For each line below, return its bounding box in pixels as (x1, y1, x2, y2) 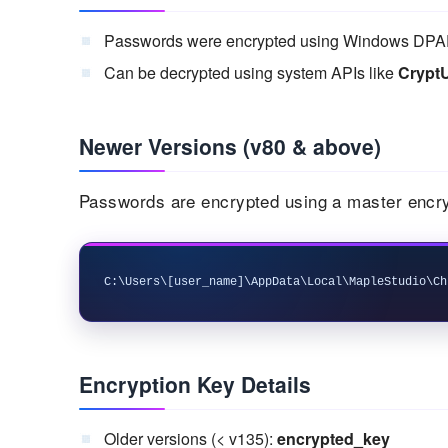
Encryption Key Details (79, 368, 311, 399)
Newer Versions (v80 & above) (79, 130, 381, 161)
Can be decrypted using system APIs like (104, 60, 398, 84)
